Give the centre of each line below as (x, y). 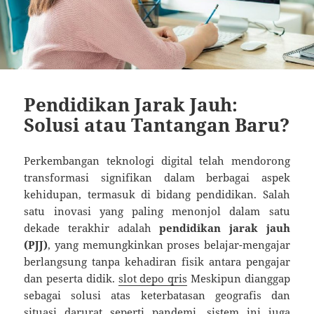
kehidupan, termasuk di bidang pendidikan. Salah (157, 194)
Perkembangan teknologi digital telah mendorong (157, 160)
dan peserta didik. (71, 278)
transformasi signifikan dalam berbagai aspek (157, 177)
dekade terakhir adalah (92, 227)
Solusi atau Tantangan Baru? (157, 124)
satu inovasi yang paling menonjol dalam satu (157, 211)
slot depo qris (153, 278)
